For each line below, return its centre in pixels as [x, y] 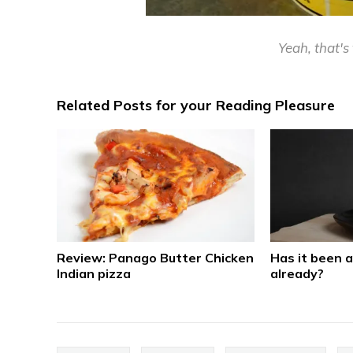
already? [297, 273]
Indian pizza [94, 273]
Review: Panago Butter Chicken [155, 257]
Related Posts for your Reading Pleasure [196, 105]
